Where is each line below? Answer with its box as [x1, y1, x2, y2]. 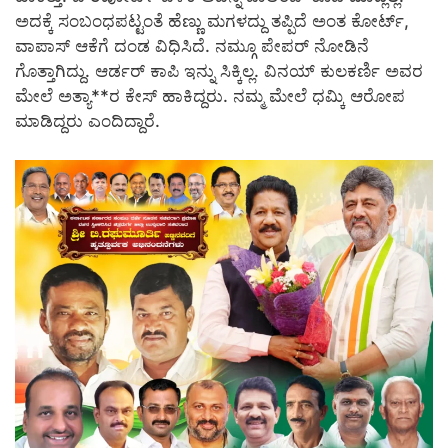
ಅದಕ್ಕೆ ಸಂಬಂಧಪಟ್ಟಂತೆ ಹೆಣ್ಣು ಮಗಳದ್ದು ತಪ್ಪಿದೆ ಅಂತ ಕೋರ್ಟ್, [15, 11, 409, 32]
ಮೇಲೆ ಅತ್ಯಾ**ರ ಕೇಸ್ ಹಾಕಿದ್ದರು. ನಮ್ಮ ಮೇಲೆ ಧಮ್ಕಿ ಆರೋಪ [15, 86, 405, 107]
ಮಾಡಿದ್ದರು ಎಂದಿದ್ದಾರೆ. [15, 111, 160, 132]
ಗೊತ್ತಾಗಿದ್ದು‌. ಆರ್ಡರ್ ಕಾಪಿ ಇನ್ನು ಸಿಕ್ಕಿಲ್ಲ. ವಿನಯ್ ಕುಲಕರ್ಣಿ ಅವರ [15, 61, 423, 82]
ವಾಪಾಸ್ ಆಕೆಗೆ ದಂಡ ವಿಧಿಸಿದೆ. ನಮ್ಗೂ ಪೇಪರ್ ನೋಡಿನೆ [15, 36, 369, 57]
